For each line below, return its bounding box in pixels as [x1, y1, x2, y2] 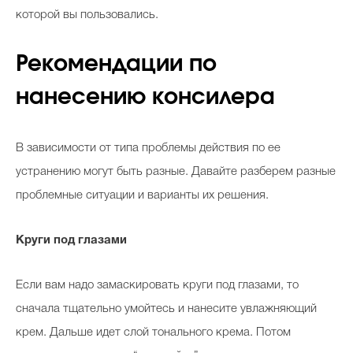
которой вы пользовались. [16, 9, 158, 20]
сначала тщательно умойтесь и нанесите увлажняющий [16, 303, 317, 314]
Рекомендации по [16, 54, 217, 76]
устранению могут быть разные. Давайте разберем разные [16, 166, 336, 177]
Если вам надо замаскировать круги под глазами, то [16, 280, 299, 291]
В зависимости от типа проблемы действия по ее [16, 143, 281, 154]
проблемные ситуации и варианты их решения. [16, 190, 272, 201]
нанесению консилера [16, 87, 275, 109]
